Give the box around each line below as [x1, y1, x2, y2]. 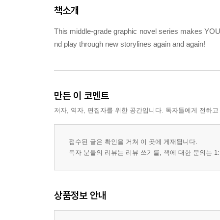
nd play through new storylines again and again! [54, 40, 205, 48]
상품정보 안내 [54, 189, 107, 201]
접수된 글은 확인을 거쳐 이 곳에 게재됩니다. [69, 138, 197, 145]
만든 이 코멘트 [54, 89, 109, 102]
